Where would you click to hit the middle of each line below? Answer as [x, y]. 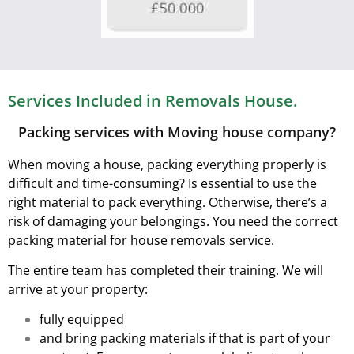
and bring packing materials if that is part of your [185, 339]
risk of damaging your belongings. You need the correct [173, 221]
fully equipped [82, 320]
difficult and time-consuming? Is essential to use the [162, 183]
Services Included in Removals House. [153, 100]
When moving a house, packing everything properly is [167, 164]
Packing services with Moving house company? [177, 132]
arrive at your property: [78, 290]
